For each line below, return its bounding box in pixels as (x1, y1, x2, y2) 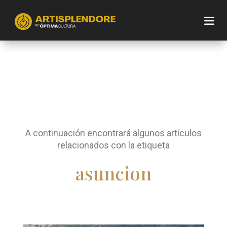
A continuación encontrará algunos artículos (25, 128, 202, 139)
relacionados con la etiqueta (57, 140, 170, 151)
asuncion (75, 161, 152, 185)
